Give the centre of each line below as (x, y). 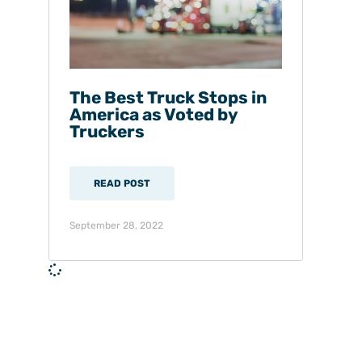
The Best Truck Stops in (168, 97)
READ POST (122, 183)
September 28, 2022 (116, 225)
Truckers (107, 131)
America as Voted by (154, 114)
